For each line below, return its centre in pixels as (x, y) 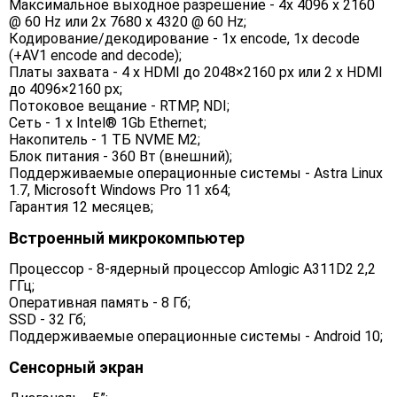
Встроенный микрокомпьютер (127, 238)
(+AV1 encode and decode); (95, 56)
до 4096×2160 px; (66, 90)
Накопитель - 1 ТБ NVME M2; (105, 140)
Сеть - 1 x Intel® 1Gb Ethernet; (108, 123)
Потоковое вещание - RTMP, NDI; (119, 106)
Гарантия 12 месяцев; (81, 207)
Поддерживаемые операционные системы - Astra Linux (196, 174)
